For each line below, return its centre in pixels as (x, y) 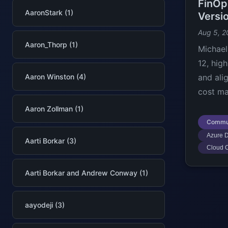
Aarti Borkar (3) (51, 141)
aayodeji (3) (45, 205)
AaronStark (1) (49, 12)
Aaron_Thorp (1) (51, 45)
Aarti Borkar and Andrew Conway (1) (87, 173)
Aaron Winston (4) (55, 77)
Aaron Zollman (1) (54, 109)
